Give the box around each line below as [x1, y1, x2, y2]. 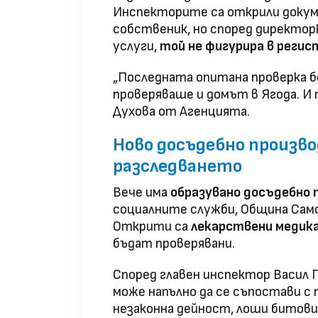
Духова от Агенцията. [113, 104, 250, 121]
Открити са [113, 219, 191, 236]
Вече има [113, 185, 170, 202]
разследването [113, 155, 242, 178]
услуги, [113, 38, 160, 55]
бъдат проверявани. [113, 236, 235, 253]
